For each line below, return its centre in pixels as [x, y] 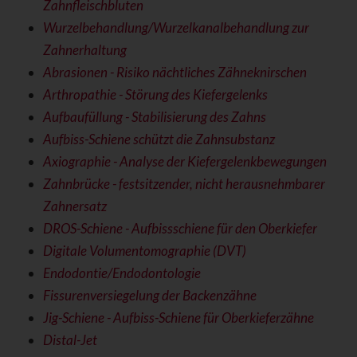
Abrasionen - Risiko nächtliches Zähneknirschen [175, 73]
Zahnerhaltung [84, 50]
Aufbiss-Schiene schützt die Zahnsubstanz [159, 139]
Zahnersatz [75, 206]
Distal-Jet [70, 340]
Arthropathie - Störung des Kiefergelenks [155, 95]
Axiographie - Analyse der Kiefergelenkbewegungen [184, 162]
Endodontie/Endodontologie [122, 273]
